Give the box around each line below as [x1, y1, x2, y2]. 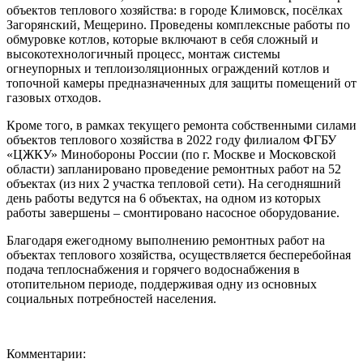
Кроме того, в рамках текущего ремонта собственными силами [6, 117, 357, 132]
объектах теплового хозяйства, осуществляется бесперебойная [6, 247, 351, 262]
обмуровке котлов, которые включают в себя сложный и [6, 32, 318, 46]
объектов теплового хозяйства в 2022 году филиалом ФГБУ [6, 132, 336, 147]
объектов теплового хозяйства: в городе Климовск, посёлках [6, 2, 343, 17]
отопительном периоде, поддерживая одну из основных [6, 276, 317, 291]
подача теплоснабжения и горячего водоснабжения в [6, 262, 300, 276]
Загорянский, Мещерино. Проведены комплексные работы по [6, 17, 350, 32]
